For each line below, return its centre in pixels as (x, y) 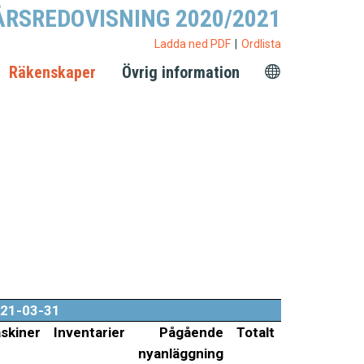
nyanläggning (180, 353)
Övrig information (181, 72)
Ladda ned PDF (193, 44)
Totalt (255, 332)
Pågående (191, 332)
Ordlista (261, 44)
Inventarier (89, 332)
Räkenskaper (52, 72)
